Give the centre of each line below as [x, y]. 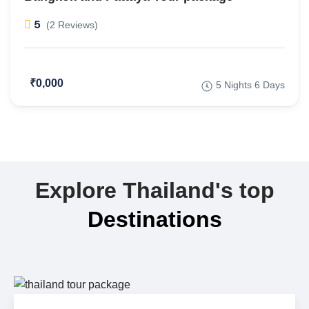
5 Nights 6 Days [250, 85]
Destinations [154, 219]
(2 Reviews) [72, 25]
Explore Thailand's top [154, 190]
